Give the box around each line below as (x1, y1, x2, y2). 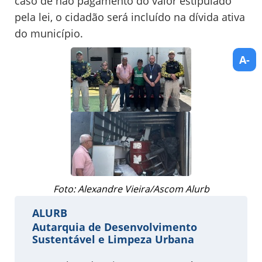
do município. (15, 26, 83, 40)
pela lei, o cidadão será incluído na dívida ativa (15, 9, 245, 24)
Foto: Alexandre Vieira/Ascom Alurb (53, 182, 209, 195)
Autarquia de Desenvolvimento (32, 219, 197, 234)
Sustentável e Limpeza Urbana (32, 232, 194, 246)
